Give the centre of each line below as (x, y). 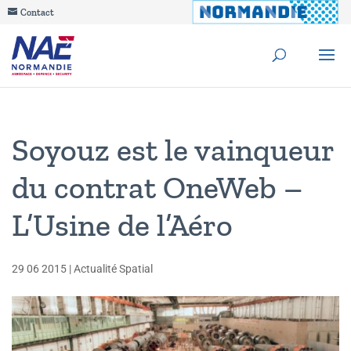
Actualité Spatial (113, 269)
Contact (37, 13)
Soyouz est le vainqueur (173, 150)
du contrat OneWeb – (157, 187)
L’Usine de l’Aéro (122, 225)
